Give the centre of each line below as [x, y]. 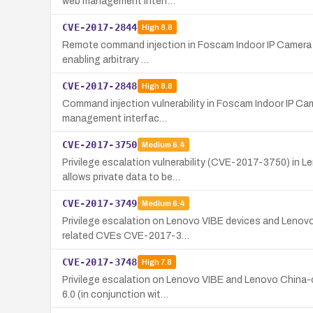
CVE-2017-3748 [100, 262]
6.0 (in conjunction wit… [115, 294]
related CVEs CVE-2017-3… [126, 235]
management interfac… [115, 118]
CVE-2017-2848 [100, 86]
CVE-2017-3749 [100, 203]
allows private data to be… [121, 177]
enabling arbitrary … [105, 59]
